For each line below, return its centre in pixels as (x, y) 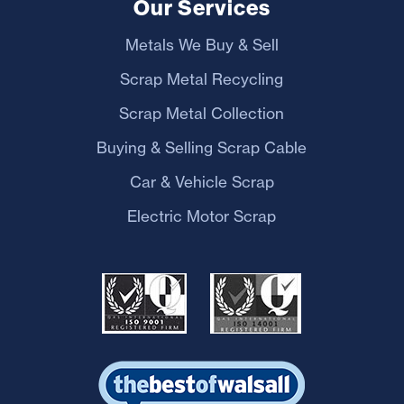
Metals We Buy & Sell (202, 44)
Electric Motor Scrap (202, 216)
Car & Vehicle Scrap (202, 181)
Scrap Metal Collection (202, 113)
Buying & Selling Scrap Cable (202, 147)
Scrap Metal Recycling (202, 78)
